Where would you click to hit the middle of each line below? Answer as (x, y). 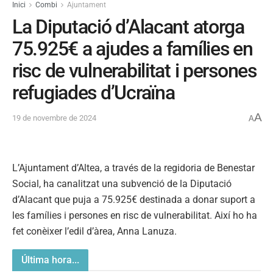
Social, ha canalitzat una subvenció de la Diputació (122, 183)
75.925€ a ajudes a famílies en (133, 49)
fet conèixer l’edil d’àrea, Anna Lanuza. (94, 231)
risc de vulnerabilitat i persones (134, 71)
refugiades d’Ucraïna (94, 93)
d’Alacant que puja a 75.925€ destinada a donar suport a (134, 199)
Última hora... (50, 260)
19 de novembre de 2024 (54, 118)
